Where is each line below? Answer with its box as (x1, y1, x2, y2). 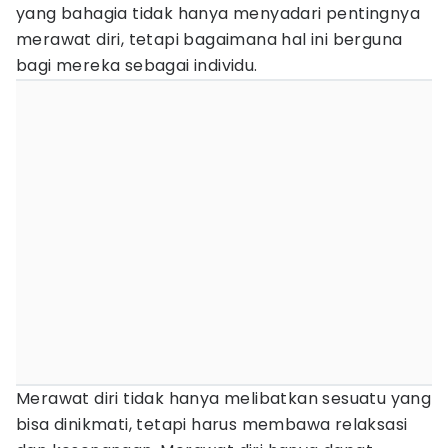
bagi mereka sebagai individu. (16, 54, 258, 77)
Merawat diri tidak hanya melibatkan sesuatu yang (16, 387, 432, 410)
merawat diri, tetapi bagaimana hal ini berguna (16, 28, 403, 51)
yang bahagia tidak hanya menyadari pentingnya (16, 2, 420, 25)
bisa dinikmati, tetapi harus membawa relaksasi (16, 413, 408, 436)
